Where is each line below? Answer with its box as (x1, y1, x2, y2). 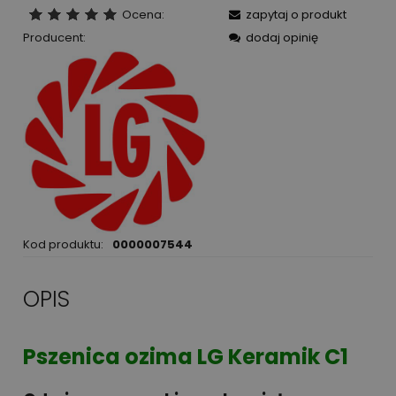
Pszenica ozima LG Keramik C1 (23, 342, 348, 372)
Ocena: (121, 6, 164, 24)
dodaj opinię (246, 29, 318, 47)
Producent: (23, 29, 86, 47)
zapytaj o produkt (246, 6, 346, 24)
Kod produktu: (23, 236, 103, 254)
